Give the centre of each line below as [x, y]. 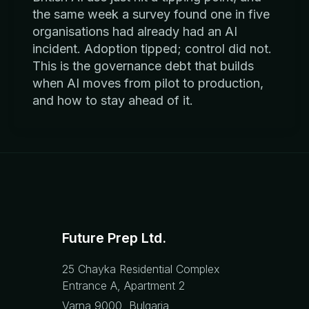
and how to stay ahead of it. [113, 100]
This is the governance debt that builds [143, 66]
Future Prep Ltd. [114, 238]
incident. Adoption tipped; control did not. [152, 48]
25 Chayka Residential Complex [141, 269]
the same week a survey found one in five [151, 14]
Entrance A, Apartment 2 [123, 285]
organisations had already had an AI [135, 31]
